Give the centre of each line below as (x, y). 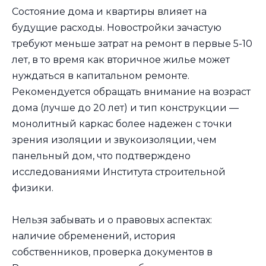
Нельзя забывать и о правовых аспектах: (112, 220)
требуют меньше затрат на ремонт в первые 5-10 (132, 44)
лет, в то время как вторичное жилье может (121, 60)
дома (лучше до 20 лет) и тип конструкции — (125, 108)
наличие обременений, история (94, 236)
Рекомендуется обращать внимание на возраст (131, 92)
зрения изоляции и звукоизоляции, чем (114, 140)
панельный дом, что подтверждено (101, 156)
